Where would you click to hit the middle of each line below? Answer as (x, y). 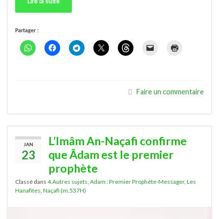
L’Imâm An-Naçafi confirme (118, 141)
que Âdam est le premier (111, 155)
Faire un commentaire (170, 91)
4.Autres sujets (67, 182)
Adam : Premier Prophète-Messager (137, 182)
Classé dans (31, 182)
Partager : (27, 31)
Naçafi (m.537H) (65, 191)
